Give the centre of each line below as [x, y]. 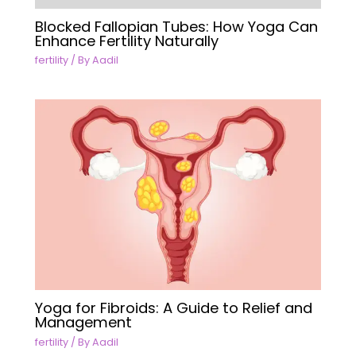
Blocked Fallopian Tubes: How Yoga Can [177, 27]
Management [84, 323]
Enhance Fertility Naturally [127, 41]
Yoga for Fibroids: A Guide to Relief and [174, 308]
